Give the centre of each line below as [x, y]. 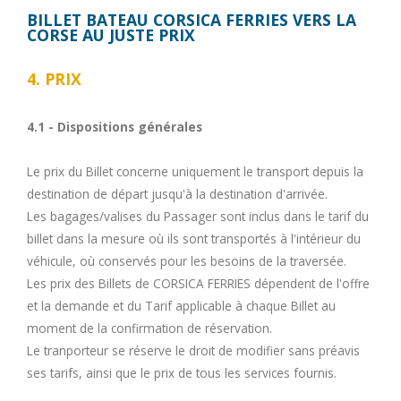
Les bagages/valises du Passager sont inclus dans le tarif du [198, 216]
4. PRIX [54, 78]
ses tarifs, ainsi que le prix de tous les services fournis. [182, 372]
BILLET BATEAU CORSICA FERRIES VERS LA [192, 19]
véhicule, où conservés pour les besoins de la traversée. [187, 260]
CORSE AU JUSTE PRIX [111, 34]
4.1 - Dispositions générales [115, 126]
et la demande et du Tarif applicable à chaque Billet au [181, 305]
